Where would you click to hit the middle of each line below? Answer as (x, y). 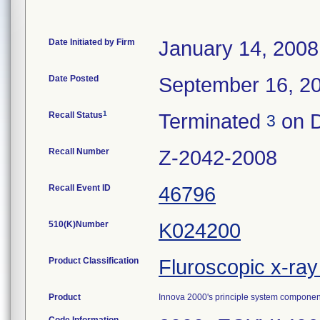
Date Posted (74, 79)
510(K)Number (79, 224)
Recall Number (79, 151)
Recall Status (76, 115)
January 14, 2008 (239, 49)
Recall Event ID (80, 188)
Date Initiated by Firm (92, 42)
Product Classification (94, 261)
